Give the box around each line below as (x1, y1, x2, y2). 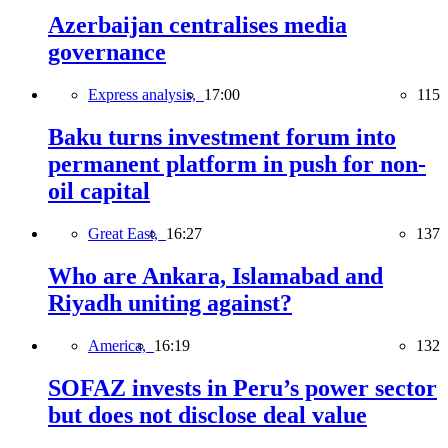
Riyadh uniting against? (48, 289, 292, 316)
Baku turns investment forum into (48, 124, 396, 151)
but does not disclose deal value (48, 401, 367, 428)
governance (48, 39, 166, 66)
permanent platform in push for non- (48, 151, 426, 178)
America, (88, 336, 154, 354)
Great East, (88, 224, 166, 242)
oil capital (48, 178, 150, 205)
